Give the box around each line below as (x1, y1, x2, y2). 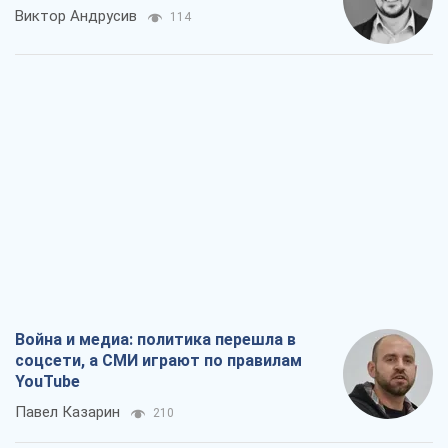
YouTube (15, 372, 80, 392)
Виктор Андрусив (15, 7, 137, 26)
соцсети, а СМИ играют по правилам (15, 351, 302, 371)
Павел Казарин (15, 403, 120, 422)
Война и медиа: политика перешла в (15, 330, 296, 350)
